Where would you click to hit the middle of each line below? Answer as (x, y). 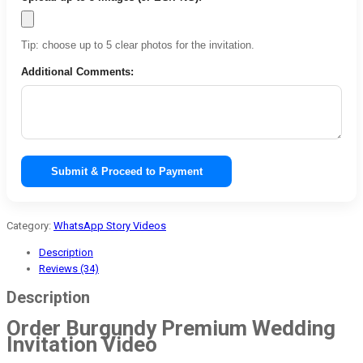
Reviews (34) (69, 268)
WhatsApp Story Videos (110, 225)
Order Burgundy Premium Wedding (171, 329)
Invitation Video (82, 345)
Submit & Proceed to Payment (126, 171)
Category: (30, 225)
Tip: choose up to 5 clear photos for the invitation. (138, 45)
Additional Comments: (77, 71)
